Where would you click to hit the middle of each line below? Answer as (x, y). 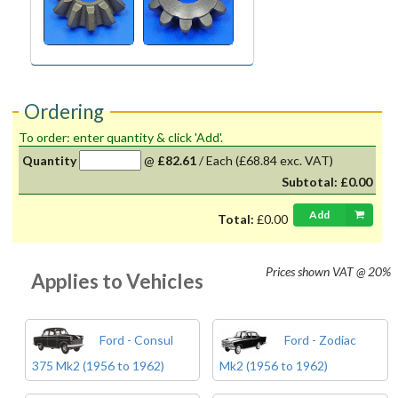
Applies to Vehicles (117, 282)
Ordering (64, 111)
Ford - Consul (135, 340)
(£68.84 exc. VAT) (284, 160)
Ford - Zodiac (319, 340)
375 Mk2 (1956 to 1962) (98, 366)
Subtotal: (311, 182)
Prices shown (299, 272)
